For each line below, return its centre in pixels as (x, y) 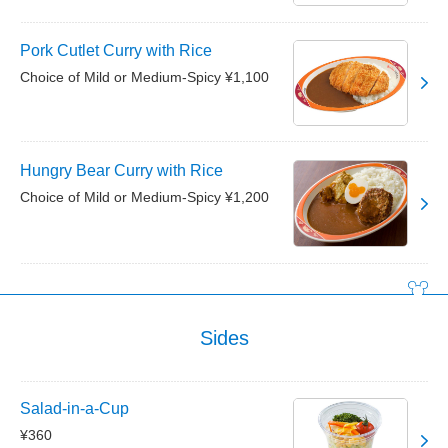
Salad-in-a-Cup (74, 408)
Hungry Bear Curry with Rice (121, 171)
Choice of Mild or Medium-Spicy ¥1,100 (144, 76)
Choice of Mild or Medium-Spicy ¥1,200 (144, 197)
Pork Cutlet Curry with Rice (116, 50)
